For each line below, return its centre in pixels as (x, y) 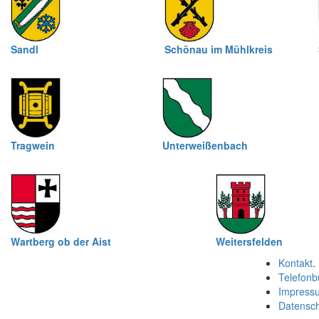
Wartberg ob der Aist (61, 241)
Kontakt (296, 263)
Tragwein (33, 145)
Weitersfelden (249, 241)
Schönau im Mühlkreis (219, 49)
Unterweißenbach (205, 145)
